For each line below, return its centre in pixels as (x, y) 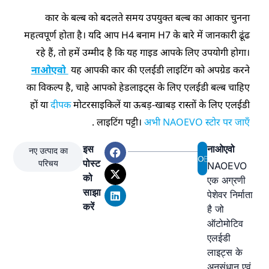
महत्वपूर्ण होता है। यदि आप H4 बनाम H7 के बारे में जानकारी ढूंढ (137, 35)
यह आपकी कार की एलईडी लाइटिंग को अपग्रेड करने (160, 69)
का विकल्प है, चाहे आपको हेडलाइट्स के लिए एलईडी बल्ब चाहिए (138, 87)
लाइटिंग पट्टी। (120, 122)
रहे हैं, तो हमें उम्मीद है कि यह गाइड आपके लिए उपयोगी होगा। (143, 52)
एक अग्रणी (226, 180)
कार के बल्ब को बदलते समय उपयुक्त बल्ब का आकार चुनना (147, 17)
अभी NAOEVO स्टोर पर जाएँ (197, 122)
